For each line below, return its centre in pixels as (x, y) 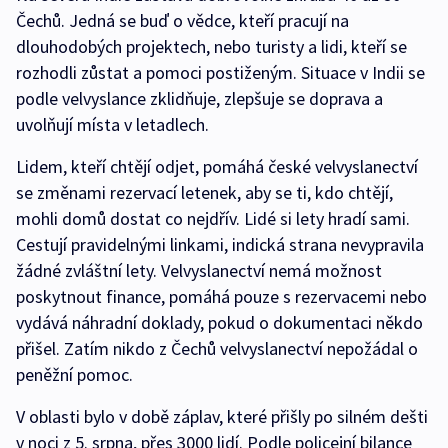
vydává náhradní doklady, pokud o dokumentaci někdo (219, 323)
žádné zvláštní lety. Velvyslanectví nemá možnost (199, 271)
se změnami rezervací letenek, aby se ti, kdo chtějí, (204, 193)
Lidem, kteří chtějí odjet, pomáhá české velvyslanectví (217, 167)
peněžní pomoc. (74, 375)
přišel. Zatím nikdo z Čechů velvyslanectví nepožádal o (217, 349)
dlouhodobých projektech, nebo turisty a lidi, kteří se (211, 47)
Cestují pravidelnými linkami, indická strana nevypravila (220, 245)
